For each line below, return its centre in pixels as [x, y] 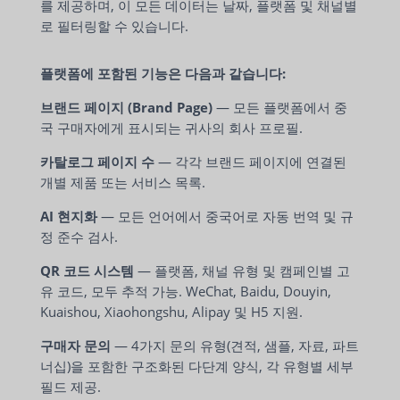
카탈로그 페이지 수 [97, 162]
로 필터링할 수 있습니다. [114, 26]
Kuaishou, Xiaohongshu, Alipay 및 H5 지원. [171, 312]
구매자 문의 [75, 346]
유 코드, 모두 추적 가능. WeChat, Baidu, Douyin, [186, 291]
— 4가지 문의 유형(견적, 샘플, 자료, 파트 [235, 346]
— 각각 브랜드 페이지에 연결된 [250, 162]
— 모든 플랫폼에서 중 [280, 107]
